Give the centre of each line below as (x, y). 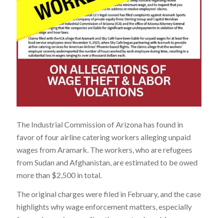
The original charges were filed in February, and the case (109, 194)
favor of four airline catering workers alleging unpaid (103, 137)
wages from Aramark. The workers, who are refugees (104, 149)
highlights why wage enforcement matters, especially (104, 207)
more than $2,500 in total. (59, 175)
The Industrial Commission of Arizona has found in (100, 124)
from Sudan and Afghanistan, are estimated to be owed (107, 162)
